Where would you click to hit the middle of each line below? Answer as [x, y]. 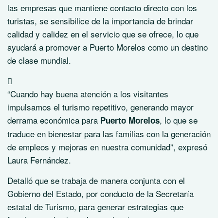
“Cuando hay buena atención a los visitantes [88, 93]
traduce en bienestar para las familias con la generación [109, 133]
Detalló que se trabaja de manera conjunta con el [96, 180]
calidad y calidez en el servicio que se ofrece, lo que [103, 34]
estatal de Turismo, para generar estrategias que [95, 206]
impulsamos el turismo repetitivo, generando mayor [100, 107]
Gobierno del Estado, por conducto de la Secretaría [100, 193]
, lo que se [179, 120]
